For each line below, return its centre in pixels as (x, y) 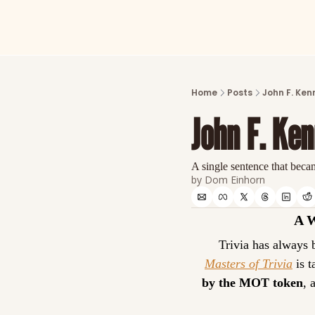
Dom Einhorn (235, 180)
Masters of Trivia (249, 264)
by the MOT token (252, 283)
